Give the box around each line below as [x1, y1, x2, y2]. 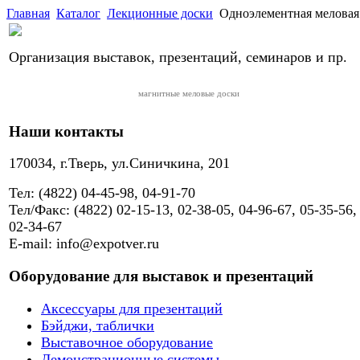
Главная [6, 6, 50, 20]
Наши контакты [9, 122, 124, 140]
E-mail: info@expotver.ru [9, 235, 159, 252]
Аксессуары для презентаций [41, 300, 223, 317]
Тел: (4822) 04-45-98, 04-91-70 [9, 185, 195, 202]
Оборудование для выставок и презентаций [9, 268, 313, 285]
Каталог [56, 6, 100, 20]
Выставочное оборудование [41, 333, 213, 350]
